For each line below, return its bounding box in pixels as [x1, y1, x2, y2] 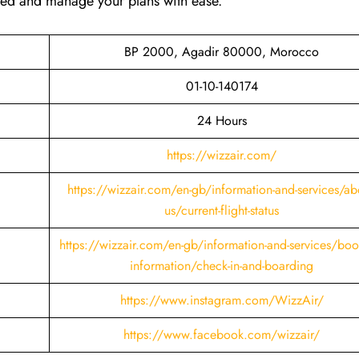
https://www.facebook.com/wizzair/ [123, 325, 320, 344]
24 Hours [196, 111, 247, 130]
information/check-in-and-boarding [130, 256, 313, 275]
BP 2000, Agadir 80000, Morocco [124, 42, 319, 61]
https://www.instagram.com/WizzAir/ [119, 290, 324, 309]
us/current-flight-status [164, 200, 279, 220]
